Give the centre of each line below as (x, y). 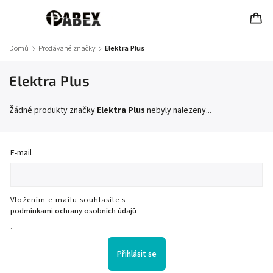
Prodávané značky (67, 48)
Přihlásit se (136, 254)
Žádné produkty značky (53, 110)
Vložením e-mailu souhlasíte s (68, 200)
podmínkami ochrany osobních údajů (73, 211)
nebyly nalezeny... (178, 110)
